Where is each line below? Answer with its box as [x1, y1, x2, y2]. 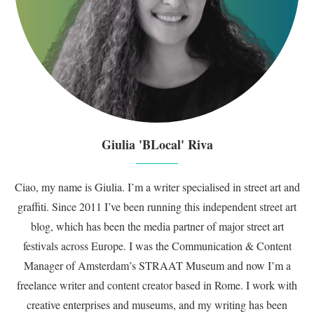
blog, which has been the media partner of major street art [30, 219, 284, 233]
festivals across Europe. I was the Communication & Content [22, 238, 292, 253]
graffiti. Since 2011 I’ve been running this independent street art [18, 199, 296, 214]
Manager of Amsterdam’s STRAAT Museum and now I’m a [23, 258, 291, 273]
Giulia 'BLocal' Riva [101, 135, 213, 153]
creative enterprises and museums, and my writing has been [27, 297, 287, 312]
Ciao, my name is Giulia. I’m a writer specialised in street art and [14, 179, 300, 194]
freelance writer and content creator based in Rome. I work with [17, 278, 297, 292]
